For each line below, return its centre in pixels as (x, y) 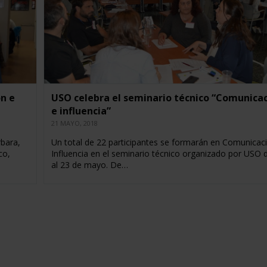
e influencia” (81, 111)
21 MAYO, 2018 (74, 123)
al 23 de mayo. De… (89, 165)
